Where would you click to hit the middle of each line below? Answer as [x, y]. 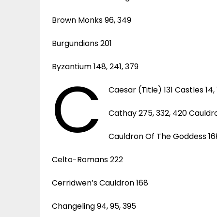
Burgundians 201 [82, 43]
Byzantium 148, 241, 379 [95, 66]
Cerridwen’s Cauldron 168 [100, 183]
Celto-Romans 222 [87, 159]
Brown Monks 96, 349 [92, 20]
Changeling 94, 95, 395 [94, 206]
